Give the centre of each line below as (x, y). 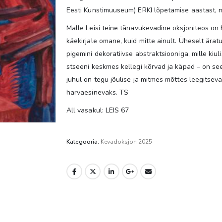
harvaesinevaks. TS (98, 92)
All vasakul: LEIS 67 (98, 110)
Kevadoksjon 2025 (126, 141)
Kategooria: (83, 141)
